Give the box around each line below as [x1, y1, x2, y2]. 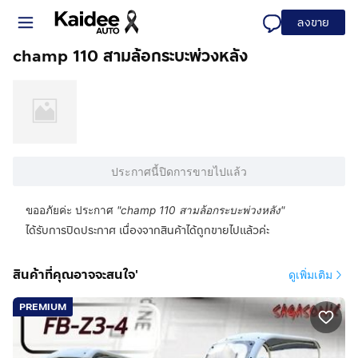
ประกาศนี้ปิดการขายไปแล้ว [111, 165, 247, 178]
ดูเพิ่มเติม [288, 268, 332, 281]
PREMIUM [19, 300, 66, 314]
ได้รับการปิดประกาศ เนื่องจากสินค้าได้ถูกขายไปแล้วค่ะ [26, 222, 269, 238]
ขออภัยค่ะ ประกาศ [26, 204, 113, 217]
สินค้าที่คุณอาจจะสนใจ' [13, 265, 138, 284]
